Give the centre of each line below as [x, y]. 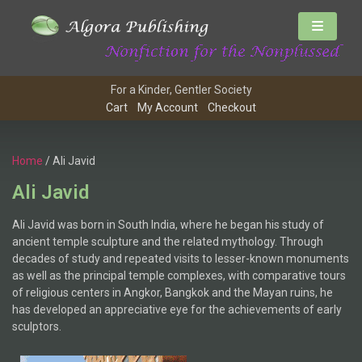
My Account [168, 108]
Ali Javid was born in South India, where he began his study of [168, 225]
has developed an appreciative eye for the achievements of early [177, 310]
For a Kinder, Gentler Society [181, 90]
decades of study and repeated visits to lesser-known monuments [181, 259]
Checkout [232, 108]
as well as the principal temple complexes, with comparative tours [179, 276]
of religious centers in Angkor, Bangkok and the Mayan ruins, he [173, 293]
